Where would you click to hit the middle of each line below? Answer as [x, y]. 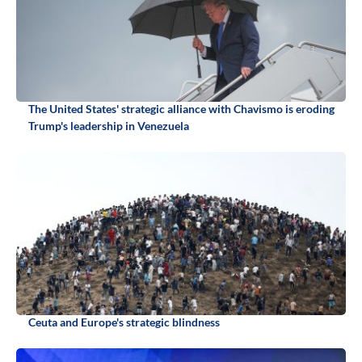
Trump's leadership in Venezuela [109, 126]
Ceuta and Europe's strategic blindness [124, 322]
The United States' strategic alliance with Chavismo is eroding [181, 109]
